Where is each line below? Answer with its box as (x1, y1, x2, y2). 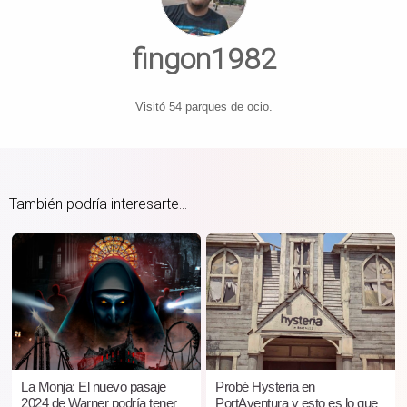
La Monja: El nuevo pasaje (21, 379, 166, 395)
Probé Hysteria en (215, 379, 315, 395)
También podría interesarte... (9, 195, 187, 213)
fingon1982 (131, 42, 276, 77)
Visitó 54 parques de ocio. (134, 100, 273, 114)
